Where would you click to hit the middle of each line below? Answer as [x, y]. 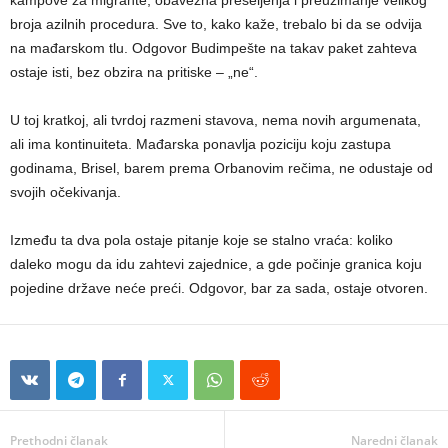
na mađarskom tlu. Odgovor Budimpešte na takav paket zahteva [213, 47]
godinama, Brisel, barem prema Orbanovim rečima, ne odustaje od [221, 167]
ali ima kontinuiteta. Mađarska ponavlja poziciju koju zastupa [200, 143]
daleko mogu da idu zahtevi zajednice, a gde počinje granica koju [216, 263]
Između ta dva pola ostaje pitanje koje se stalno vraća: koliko [201, 239]
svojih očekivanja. [65, 191]
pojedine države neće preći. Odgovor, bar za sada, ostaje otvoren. [219, 287]
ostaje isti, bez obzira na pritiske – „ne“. [134, 71]
